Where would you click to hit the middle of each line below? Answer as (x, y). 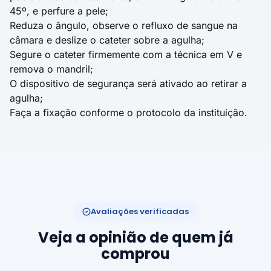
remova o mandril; (51, 69)
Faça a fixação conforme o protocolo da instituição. (129, 113)
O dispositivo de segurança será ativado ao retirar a (128, 83)
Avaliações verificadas (140, 211)
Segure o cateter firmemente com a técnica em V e (126, 54)
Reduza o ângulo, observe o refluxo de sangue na (124, 25)
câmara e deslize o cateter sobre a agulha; (107, 40)
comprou (135, 254)
